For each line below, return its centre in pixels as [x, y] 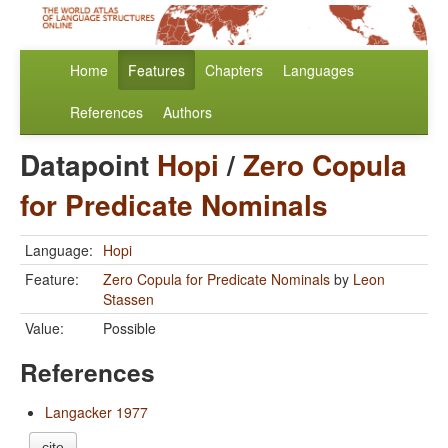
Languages [318, 70]
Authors [187, 112]
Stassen [128, 299]
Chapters [234, 70]
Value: [44, 328]
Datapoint [88, 165]
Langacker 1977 [96, 412]
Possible [129, 328]
